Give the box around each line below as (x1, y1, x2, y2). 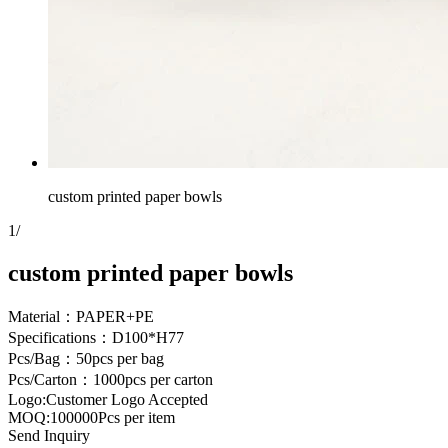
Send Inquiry (8, 426, 90, 444)
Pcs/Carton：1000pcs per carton (8, 370, 213, 388)
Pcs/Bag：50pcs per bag (8, 349, 164, 367)
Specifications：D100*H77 (8, 328, 184, 346)
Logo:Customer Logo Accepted (8, 390, 208, 408)
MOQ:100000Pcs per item (8, 408, 175, 426)
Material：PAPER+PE (8, 307, 154, 325)
